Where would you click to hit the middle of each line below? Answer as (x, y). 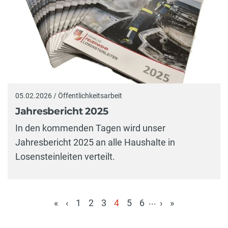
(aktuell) (126, 218)
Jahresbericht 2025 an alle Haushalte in (95, 142)
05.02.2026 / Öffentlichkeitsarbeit (69, 96)
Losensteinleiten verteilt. (65, 157)
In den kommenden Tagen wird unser (90, 128)
